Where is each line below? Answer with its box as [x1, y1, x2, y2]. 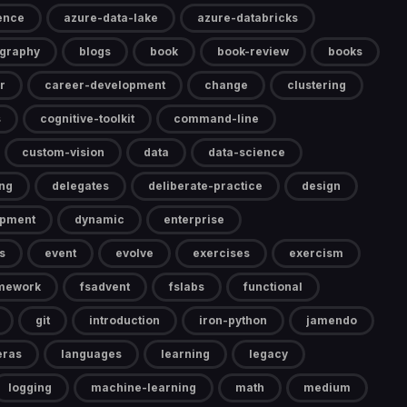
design [302, 179, 341, 194]
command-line [174, 112, 259, 126]
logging [8, 381, 52, 395]
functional [243, 280, 303, 294]
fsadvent [80, 280, 130, 294]
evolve [115, 246, 154, 261]
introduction [89, 313, 160, 328]
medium [303, 381, 351, 395]
